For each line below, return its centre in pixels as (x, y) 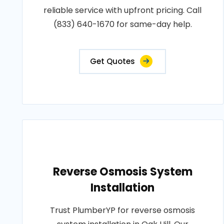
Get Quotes (113, 61)
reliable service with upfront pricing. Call (123, 10)
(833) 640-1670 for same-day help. (122, 24)
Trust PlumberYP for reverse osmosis (123, 210)
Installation (123, 188)
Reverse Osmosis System (122, 172)
